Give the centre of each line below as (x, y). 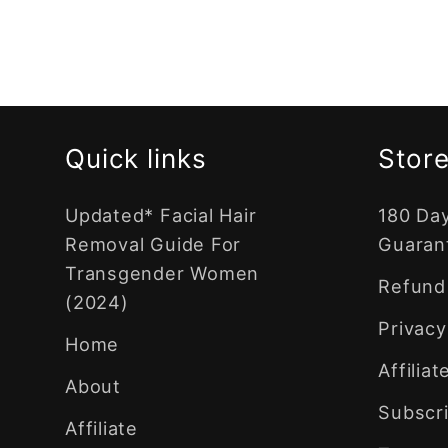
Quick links (136, 158)
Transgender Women (162, 272)
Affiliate (102, 427)
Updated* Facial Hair (161, 214)
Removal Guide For (153, 243)
